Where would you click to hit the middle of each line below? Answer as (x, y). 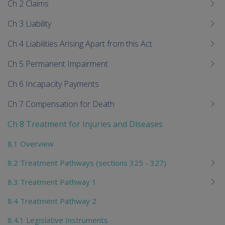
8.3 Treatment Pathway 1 (52, 182)
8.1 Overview (31, 143)
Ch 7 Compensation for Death (61, 104)
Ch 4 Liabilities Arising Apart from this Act (80, 43)
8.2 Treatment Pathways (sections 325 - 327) (87, 162)
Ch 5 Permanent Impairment (58, 64)
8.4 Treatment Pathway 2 (52, 201)
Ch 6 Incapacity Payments (53, 84)
